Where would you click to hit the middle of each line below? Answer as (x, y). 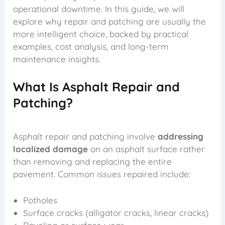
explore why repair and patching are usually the (110, 21)
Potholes (40, 200)
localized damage (51, 149)
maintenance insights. (57, 59)
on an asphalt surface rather (147, 149)
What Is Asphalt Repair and (97, 87)
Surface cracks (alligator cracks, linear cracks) (116, 212)
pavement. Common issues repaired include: (102, 174)
